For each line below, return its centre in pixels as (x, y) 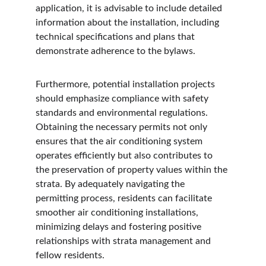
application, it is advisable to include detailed (130, 8)
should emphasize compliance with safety (123, 99)
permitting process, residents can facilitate (125, 198)
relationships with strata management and (124, 241)
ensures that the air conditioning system (120, 141)
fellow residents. (70, 255)
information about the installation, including (129, 23)
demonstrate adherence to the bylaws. (115, 51)
